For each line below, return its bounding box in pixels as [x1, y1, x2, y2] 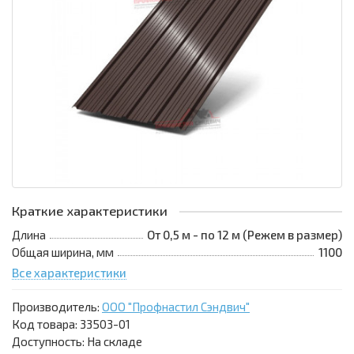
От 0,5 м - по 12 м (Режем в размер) [147, 228, 342, 243]
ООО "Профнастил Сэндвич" [102, 299, 250, 314]
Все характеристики [12, 265, 126, 281]
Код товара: [12, 317, 80, 332]
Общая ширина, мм [12, 245, 114, 260]
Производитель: [12, 299, 102, 314]
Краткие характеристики [12, 203, 168, 219]
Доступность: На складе [12, 334, 142, 349]
